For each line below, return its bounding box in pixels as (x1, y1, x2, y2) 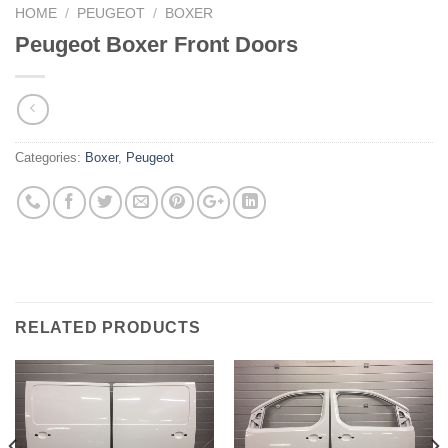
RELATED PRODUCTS (15, 318, 201, 336)
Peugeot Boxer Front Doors (15, 32, 298, 58)
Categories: (15, 149, 85, 165)
